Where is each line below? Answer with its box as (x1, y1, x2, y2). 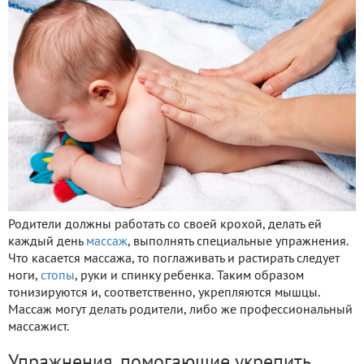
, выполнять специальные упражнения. (128, 236, 349, 249)
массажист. (8, 322, 69, 334)
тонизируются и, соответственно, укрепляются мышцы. (8, 288, 320, 300)
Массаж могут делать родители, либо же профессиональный (8, 305, 353, 317)
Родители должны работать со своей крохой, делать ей (8, 219, 322, 232)
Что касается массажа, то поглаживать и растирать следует (8, 253, 340, 266)
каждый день (8, 236, 86, 249)
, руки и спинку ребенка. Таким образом (75, 271, 304, 283)
